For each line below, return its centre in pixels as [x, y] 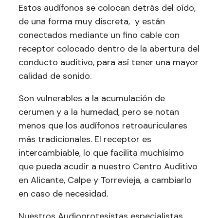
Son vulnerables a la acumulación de [92, 98]
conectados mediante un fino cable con [99, 35]
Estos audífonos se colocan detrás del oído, [107, 8]
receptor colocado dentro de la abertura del [109, 49]
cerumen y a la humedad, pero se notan [99, 112]
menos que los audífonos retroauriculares [103, 126]
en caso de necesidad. [63, 194]
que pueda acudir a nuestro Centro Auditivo [108, 166]
